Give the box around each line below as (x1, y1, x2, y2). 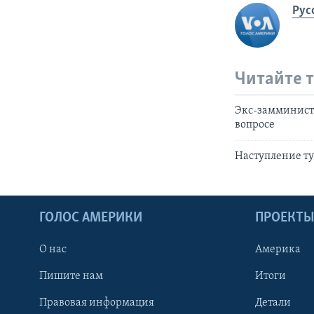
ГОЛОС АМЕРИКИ (39, 210, 142, 225)
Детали (255, 296, 291, 308)
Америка (255, 243, 301, 255)
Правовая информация (39, 296, 154, 308)
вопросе (235, 118, 275, 130)
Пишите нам (39, 270, 103, 282)
